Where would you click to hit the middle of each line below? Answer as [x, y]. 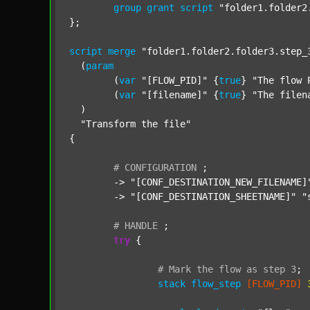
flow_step [216, 284]
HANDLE [141, 226]
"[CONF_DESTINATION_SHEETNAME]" [213, 197]
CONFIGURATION [161, 167]
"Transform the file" [136, 124]
